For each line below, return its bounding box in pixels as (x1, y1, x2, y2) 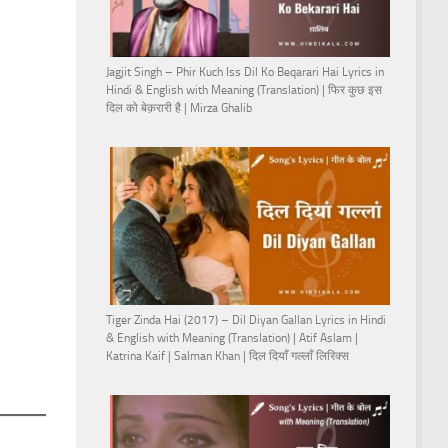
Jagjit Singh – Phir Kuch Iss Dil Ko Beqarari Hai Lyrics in (106, 65, 384, 80)
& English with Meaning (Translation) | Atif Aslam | (106, 330, 358, 345)
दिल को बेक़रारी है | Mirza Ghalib (106, 101, 252, 116)
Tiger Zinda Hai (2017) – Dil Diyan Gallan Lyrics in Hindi (106, 312, 386, 327)
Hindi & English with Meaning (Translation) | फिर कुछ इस (106, 83, 382, 98)
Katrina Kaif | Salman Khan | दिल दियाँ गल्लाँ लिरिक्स (106, 348, 349, 363)
